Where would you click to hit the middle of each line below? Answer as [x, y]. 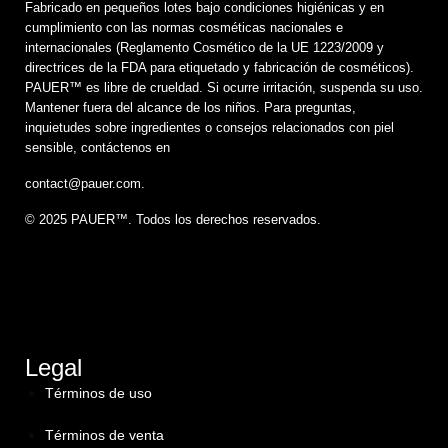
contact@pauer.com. [85, 183]
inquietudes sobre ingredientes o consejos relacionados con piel [209, 127]
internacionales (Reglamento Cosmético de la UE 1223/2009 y [204, 47]
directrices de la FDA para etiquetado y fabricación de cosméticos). [219, 67]
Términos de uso [98, 393]
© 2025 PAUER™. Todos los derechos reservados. [173, 219]
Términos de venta [104, 435]
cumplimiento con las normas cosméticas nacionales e [184, 27]
